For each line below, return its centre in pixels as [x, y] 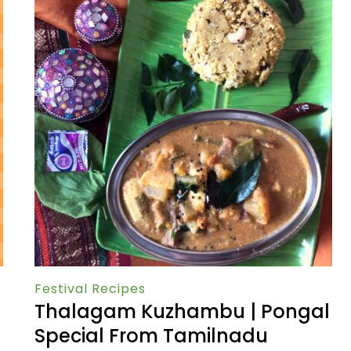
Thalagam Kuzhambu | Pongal [182, 312]
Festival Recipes [90, 289]
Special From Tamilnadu [151, 336]
